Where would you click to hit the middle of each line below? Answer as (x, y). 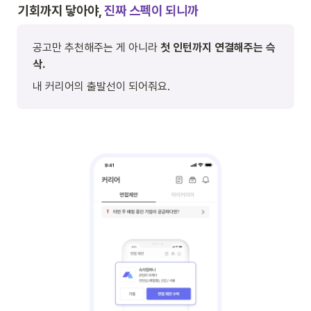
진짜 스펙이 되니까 (151, 10)
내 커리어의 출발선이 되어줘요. (101, 86)
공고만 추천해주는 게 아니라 (96, 47)
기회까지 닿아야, (61, 10)
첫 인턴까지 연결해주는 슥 (218, 47)
